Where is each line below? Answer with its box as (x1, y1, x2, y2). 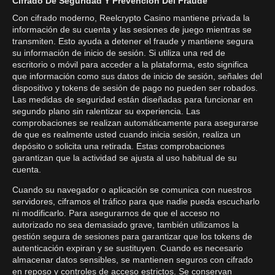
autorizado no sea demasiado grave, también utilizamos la (12, 220, 239, 230)
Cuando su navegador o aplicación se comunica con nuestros (12, 185, 252, 195)
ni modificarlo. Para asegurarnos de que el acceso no (12, 208, 220, 218)
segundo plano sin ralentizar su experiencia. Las (12, 106, 200, 116)
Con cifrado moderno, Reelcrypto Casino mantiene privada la (12, 13, 250, 23)
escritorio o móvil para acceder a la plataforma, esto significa (12, 60, 248, 69)
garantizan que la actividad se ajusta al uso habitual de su (12, 153, 237, 163)
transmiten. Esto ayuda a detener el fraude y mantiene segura (12, 36, 254, 46)
